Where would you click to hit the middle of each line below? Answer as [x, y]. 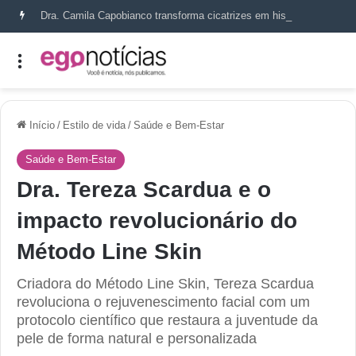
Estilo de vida [94, 125]
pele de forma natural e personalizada [137, 338]
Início [41, 125]
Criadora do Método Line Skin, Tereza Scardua [165, 283]
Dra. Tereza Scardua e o [144, 189]
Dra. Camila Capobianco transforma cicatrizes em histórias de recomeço [320, 15]
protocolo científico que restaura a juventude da [167, 320]
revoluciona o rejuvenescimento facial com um [163, 302]
